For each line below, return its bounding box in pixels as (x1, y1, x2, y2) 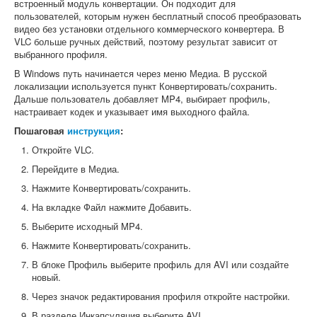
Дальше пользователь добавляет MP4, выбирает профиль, (14, 92, 270, 106)
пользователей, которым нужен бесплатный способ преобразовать (14, 9, 301, 23)
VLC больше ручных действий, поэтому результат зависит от (14, 35, 277, 49)
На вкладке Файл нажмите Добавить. (32, 200, 192, 214)
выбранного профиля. (14, 47, 108, 62)
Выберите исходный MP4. (32, 219, 143, 234)
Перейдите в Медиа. (32, 162, 120, 176)
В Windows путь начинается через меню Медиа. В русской (14, 67, 267, 81)
